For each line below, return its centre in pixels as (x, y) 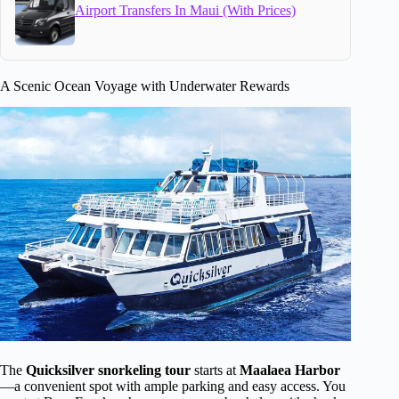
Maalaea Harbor (290, 370)
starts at (215, 370)
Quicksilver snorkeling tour (108, 370)
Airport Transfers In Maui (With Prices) (185, 11)
